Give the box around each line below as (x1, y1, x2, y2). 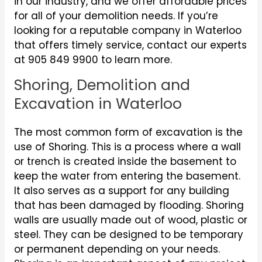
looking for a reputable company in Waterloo (13, 23, 242, 37)
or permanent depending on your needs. (13, 242, 220, 256)
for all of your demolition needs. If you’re (13, 9, 218, 23)
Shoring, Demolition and (13, 74, 190, 95)
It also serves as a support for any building (13, 183, 229, 198)
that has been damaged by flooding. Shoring (13, 198, 244, 212)
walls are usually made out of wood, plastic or (13, 212, 247, 227)
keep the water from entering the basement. (13, 168, 240, 183)
